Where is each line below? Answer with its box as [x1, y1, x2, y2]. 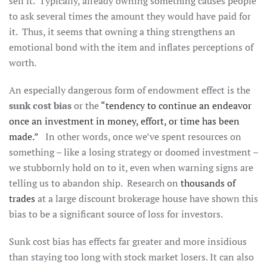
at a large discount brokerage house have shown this [35, 192, 258, 205]
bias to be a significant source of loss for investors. [9, 207, 223, 221]
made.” [9, 130, 38, 143]
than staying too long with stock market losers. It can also [9, 250, 254, 263]
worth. [9, 56, 36, 69]
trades [9, 192, 35, 205]
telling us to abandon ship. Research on [9, 176, 181, 190]
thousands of [181, 176, 235, 190]
